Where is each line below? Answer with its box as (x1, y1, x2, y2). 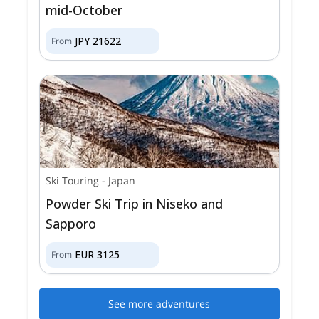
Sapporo (46, 214, 97, 232)
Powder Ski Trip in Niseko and (46, 194, 224, 212)
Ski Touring (46, 173, 100, 187)
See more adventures (108, 296, 211, 310)
